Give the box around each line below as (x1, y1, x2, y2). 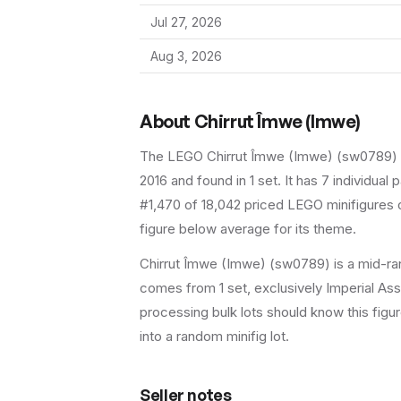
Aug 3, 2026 (150, 48, 222, 64)
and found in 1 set (167, 172, 277, 189)
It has (285, 172, 321, 189)
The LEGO (140, 148, 207, 165)
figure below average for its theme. (140, 220, 356, 237)
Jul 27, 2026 (150, 14, 222, 30)
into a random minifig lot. (140, 328, 289, 345)
